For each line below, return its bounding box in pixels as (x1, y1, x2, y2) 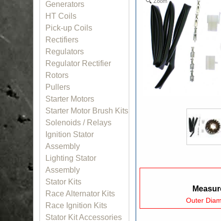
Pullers (45, 83, 71, 92)
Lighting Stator (45, 154, 97, 163)
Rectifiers (45, 36, 79, 44)
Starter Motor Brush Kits (45, 107, 129, 115)
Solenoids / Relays (45, 118, 112, 127)
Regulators (45, 47, 84, 56)
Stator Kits (45, 178, 82, 186)
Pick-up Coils (45, 24, 93, 33)
